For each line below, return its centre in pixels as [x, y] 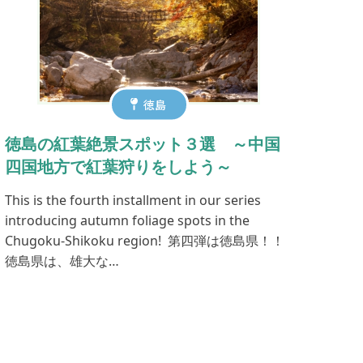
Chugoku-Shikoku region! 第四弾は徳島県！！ [145, 240]
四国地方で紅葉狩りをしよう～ [119, 166]
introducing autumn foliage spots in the [128, 220]
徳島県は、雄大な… [62, 261]
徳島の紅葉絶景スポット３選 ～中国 [143, 143]
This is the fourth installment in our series [133, 200]
